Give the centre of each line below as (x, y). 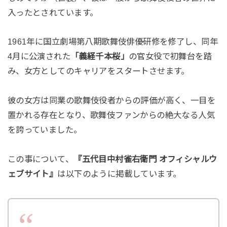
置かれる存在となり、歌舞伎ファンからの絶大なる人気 (111, 115)
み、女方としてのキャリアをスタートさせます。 (98, 71)
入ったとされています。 (53, 12)
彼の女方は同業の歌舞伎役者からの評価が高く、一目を (111, 101)
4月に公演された (39, 56)
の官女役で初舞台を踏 (171, 56)
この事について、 (41, 159)
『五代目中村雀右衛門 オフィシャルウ (145, 159)
